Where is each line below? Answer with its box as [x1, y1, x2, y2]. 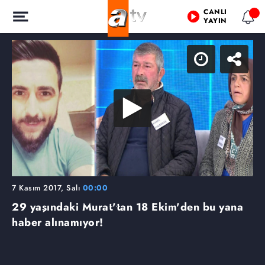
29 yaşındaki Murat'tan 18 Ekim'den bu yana [12, 199, 243, 215]
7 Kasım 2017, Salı [12, 182, 83, 193]
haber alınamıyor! [12, 214, 104, 230]
